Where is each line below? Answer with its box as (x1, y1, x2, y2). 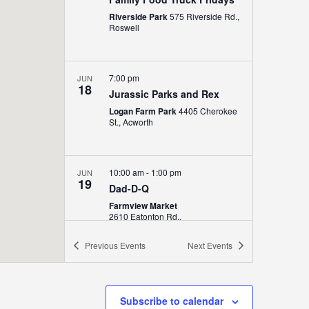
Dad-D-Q (108, 181, 149, 195)
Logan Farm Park (108, 105, 179, 117)
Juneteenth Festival (108, 287, 203, 301)
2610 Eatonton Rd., (108, 210, 181, 222)
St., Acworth (122, 116, 153, 128)
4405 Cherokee (178, 105, 237, 117)
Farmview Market (108, 199, 177, 212)
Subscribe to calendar (120, 294, 223, 308)
